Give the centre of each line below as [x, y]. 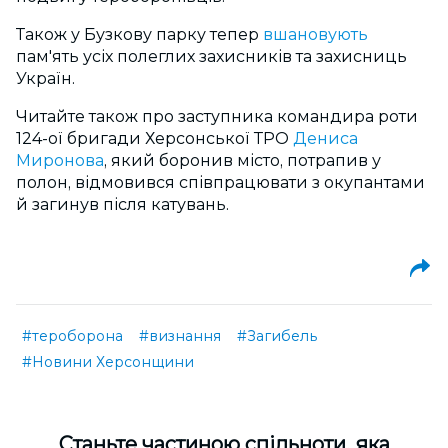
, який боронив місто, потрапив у [242, 161]
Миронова [60, 161]
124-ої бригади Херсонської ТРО [154, 139]
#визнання [180, 336]
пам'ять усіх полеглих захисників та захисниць [211, 57]
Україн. [45, 79]
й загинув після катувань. [122, 205]
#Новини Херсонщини [108, 362]
